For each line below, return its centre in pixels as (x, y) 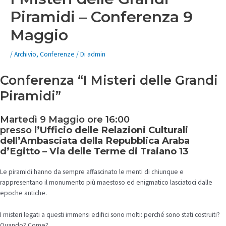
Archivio (25, 54)
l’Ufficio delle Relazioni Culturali (111, 130)
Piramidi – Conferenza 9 (101, 17)
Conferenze (57, 54)
